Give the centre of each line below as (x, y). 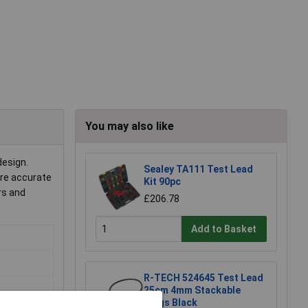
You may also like (130, 126)
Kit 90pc (162, 182)
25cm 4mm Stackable (192, 290)
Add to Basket (224, 229)
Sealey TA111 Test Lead (198, 169)
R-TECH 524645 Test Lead (203, 278)
